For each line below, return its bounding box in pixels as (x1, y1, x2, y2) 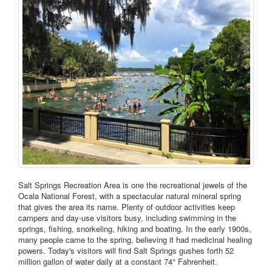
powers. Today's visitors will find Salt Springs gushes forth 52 (18, 245, 234, 257)
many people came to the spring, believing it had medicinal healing (18, 234, 252, 246)
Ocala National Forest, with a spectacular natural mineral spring (18, 190, 241, 202)
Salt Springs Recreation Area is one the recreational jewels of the (18, 179, 247, 191)
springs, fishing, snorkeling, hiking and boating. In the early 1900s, (18, 223, 251, 235)
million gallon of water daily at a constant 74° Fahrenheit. (18, 256, 217, 268)
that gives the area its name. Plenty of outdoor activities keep (18, 201, 235, 213)
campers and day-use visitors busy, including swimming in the (18, 212, 236, 224)
